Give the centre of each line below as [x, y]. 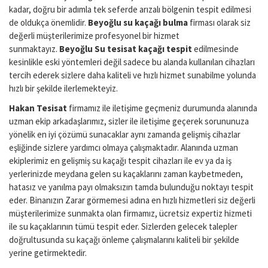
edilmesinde [215, 49]
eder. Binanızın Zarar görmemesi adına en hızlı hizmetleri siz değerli [132, 200]
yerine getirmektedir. [48, 252]
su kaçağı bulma [156, 22]
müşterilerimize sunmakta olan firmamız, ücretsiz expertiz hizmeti [130, 213]
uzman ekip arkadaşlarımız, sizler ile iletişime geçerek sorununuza [129, 121]
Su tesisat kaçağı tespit [143, 49]
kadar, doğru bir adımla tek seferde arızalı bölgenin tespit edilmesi [130, 9]
